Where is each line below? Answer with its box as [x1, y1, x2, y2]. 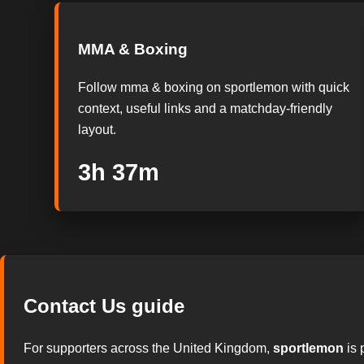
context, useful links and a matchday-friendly [78, 101, 333, 115]
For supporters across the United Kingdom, [24, 341, 273, 356]
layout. [78, 122, 117, 136]
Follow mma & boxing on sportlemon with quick [78, 80, 350, 94]
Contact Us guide [24, 295, 184, 318]
